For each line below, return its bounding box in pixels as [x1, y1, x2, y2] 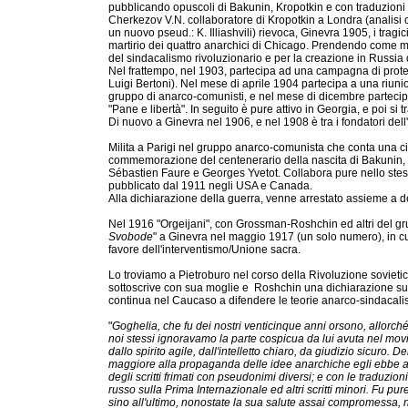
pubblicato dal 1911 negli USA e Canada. [108, 179, 312, 192]
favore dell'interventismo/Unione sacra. [108, 243, 301, 256]
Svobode [108, 230, 153, 243]
